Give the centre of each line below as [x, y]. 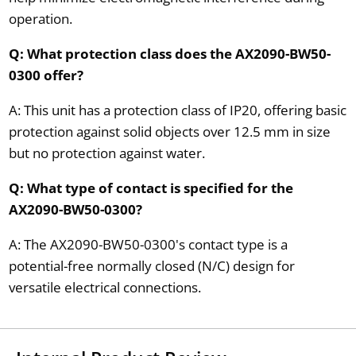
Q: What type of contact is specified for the [151, 188]
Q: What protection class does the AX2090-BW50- [169, 53]
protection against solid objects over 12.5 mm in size [169, 131]
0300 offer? [46, 75]
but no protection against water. [106, 153]
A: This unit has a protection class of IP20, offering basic [177, 110]
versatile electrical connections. [104, 287]
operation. [40, 18]
